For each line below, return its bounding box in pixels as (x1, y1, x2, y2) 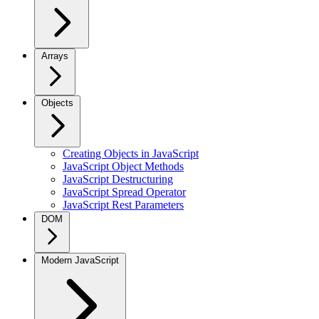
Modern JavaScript (41, 255, 119, 266)
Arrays (41, 51, 68, 61)
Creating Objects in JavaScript (63, 147, 199, 159)
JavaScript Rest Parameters (63, 199, 184, 211)
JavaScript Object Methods (63, 160, 184, 172)
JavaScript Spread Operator (63, 186, 186, 198)
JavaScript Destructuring (63, 173, 173, 185)
